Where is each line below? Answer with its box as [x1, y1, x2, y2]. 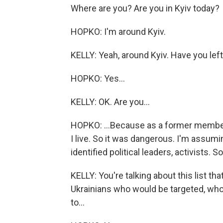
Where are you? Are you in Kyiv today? [71, 3, 220, 13]
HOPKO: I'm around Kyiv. [71, 26, 166, 37]
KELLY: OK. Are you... [71, 97, 150, 107]
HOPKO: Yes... [71, 73, 125, 84]
